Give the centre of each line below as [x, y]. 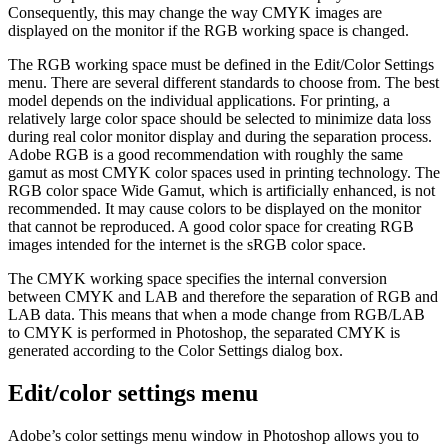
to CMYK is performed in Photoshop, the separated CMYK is [204, 333]
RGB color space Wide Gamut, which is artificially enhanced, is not [221, 191]
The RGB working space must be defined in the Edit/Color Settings [221, 65]
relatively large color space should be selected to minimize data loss [219, 119]
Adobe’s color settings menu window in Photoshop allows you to [213, 436]
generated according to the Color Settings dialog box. [175, 351]
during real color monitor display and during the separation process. [220, 137]
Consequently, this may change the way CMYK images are [195, 13]
